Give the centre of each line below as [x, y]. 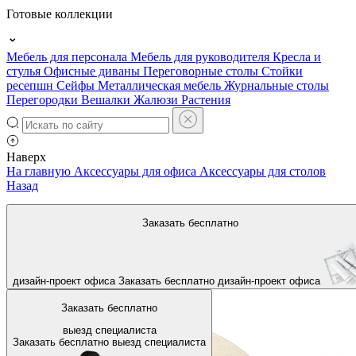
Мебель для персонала [68, 57]
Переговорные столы [202, 71]
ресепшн [31, 85]
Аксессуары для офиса [135, 171]
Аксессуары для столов [263, 171]
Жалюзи [157, 100]
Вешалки [107, 100]
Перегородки [44, 100]
